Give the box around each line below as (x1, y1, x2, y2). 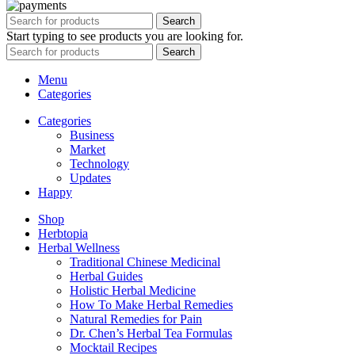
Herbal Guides (70, 269, 143, 283)
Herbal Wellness (38, 240, 120, 254)
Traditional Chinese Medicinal (70, 254, 220, 269)
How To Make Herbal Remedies (70, 297, 233, 311)
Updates (70, 170, 111, 185)
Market (70, 142, 105, 156)
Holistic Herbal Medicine (70, 283, 196, 297)
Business (70, 128, 114, 142)
